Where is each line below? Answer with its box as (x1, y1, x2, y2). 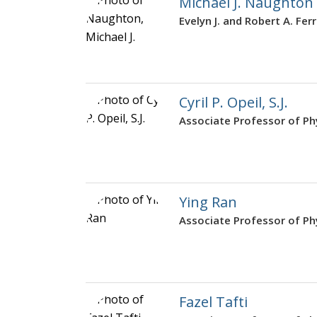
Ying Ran (179, 192, 237, 212)
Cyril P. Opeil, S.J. (179, 93, 288, 113)
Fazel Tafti (179, 292, 248, 312)
